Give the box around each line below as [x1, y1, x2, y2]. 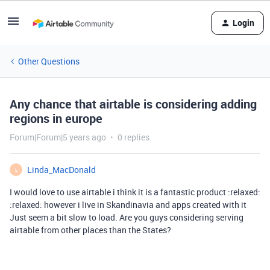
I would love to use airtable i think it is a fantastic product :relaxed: [10, 186, 260, 198]
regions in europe [10, 110, 102, 127]
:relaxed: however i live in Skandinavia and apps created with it [10, 199, 246, 210]
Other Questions [18, 55, 80, 67]
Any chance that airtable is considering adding [10, 96, 257, 112]
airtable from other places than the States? [10, 224, 171, 236]
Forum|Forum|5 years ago [10, 131, 106, 143]
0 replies [118, 131, 149, 143]
